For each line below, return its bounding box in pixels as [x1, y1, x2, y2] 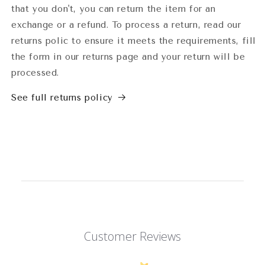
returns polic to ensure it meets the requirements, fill [11, 35, 257, 46]
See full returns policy [11, 92, 113, 103]
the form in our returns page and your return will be [11, 51, 245, 62]
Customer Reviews [84, 228, 181, 244]
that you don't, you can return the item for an [11, 3, 216, 14]
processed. [11, 67, 59, 78]
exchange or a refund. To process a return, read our [11, 19, 241, 30]
